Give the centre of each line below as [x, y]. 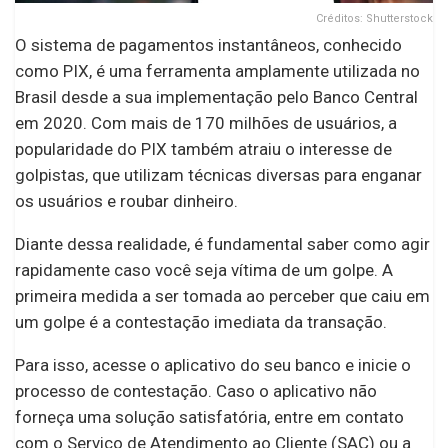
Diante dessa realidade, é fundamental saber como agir [222, 243]
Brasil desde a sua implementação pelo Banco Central [216, 96]
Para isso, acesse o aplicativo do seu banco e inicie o [213, 364]
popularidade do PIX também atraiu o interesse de [203, 148]
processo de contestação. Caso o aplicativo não [196, 390]
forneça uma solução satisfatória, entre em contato [209, 416]
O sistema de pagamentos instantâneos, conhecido [208, 44]
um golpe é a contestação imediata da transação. [201, 321]
